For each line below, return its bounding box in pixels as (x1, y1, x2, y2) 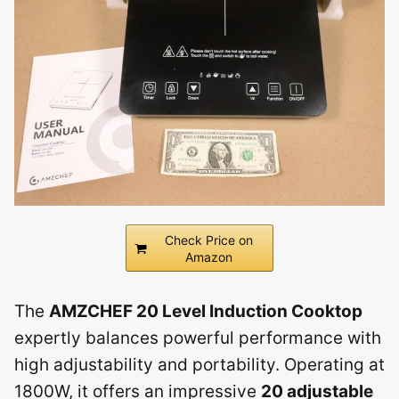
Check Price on (164, 232, 253, 248)
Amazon (184, 248, 232, 265)
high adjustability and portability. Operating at (14, 354, 385, 375)
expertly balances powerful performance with (14, 327, 381, 348)
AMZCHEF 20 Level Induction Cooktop (49, 300, 362, 322)
